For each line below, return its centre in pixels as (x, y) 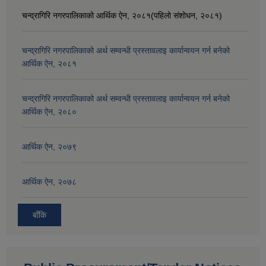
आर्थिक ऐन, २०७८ (49, 181)
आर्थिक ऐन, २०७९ (49, 146)
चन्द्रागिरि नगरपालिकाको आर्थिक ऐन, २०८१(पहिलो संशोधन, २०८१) (122, 15)
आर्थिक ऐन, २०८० (49, 111)
